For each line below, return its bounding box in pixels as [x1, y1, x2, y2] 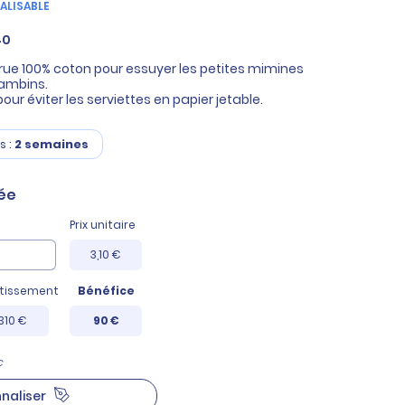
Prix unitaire [70, 217, 137, 232]
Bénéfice [78, 283, 136, 298]
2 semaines [14, 135, 89, 153]
